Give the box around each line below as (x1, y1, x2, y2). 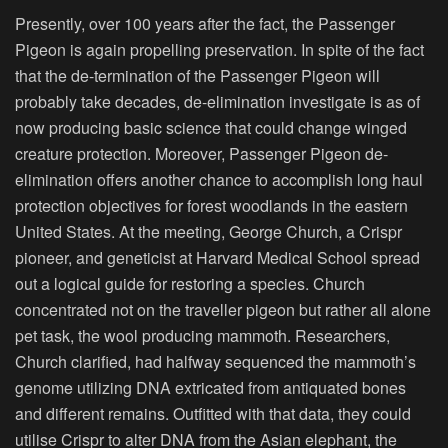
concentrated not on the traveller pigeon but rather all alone (15, 298, 431, 322)
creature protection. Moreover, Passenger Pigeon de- (15, 142, 388, 166)
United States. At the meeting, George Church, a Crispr (15, 220, 402, 244)
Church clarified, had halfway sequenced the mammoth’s (15, 350, 416, 374)
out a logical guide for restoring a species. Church (15, 272, 365, 296)
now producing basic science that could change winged (15, 116, 407, 140)
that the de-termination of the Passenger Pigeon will (15, 64, 380, 88)
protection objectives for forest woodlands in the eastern (15, 194, 408, 218)
